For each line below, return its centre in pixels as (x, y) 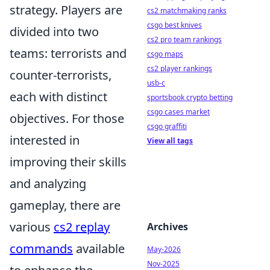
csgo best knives (174, 25)
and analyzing (48, 183)
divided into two (54, 31)
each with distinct (58, 96)
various (32, 227)
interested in (45, 140)
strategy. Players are (66, 10)
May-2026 (164, 249)
